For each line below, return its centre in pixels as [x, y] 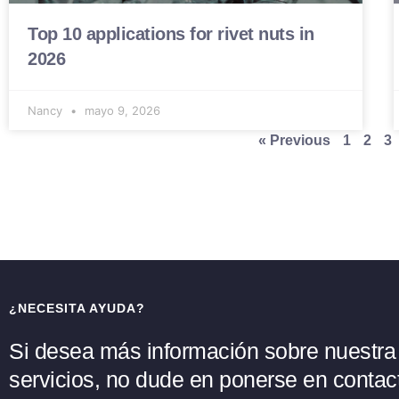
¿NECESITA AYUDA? [77, 308]
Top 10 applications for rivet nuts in [171, 33]
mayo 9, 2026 [121, 110]
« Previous [294, 140]
